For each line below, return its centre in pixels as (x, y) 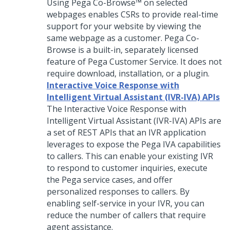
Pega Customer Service (132, 62)
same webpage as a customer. (106, 38)
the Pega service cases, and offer (110, 180)
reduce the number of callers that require (126, 215)
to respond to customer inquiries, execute (127, 168)
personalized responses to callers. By (118, 191)
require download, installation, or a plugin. (128, 73)
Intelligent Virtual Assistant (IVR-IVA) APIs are (134, 121)
